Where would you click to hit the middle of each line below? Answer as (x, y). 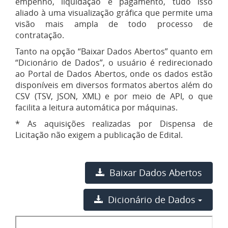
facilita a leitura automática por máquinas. (96, 107)
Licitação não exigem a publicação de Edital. (99, 135)
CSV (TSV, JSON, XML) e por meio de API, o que (114, 96)
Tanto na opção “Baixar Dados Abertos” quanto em (114, 51)
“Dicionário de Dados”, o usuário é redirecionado (114, 63)
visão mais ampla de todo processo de (114, 24)
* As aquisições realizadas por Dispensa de (114, 124)
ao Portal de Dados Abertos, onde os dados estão (114, 74)
